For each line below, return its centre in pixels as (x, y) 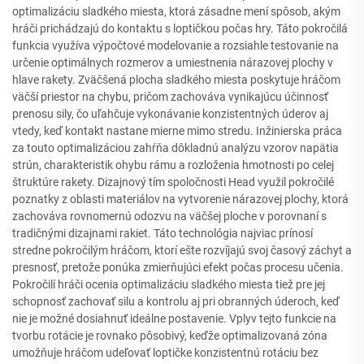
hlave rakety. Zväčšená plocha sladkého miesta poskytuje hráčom (176, 79)
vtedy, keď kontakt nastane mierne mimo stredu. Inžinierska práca (177, 130)
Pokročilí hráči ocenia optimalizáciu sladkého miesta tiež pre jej (169, 284)
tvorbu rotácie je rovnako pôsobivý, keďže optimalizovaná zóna (170, 335)
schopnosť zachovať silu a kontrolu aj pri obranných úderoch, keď (176, 301)
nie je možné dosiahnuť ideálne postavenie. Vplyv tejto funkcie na (174, 318)
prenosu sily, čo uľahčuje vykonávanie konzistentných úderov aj (170, 113)
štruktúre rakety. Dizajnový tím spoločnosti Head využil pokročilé (173, 182)
